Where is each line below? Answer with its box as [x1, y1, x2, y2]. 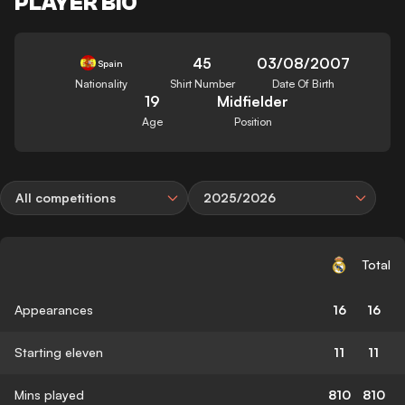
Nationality [75, 76, 128, 90]
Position [233, 114, 272, 128]
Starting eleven [14, 344, 103, 360]
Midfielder [217, 91, 289, 110]
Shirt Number [169, 76, 235, 90]
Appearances [14, 301, 93, 317]
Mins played [14, 386, 84, 402]
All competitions [15, 189, 116, 205]
